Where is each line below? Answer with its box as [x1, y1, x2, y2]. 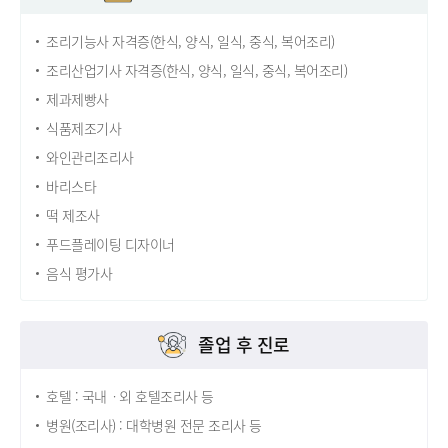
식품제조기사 [46, 118, 121, 139]
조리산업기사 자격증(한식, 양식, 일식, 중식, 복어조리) [46, 60, 347, 81]
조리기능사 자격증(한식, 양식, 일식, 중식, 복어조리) [46, 31, 335, 52]
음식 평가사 [46, 263, 112, 284]
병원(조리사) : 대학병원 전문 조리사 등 [46, 415, 262, 436]
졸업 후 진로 [198, 331, 290, 359]
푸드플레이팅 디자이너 [46, 234, 175, 255]
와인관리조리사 [46, 147, 134, 168]
